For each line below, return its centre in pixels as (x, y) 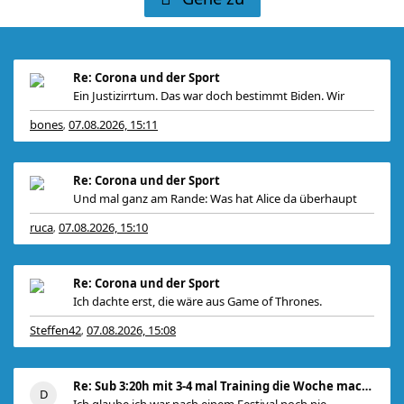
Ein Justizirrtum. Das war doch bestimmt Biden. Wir (209, 96)
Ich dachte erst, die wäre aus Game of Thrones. (197, 301)
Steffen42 (55, 330)
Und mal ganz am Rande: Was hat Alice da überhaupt (215, 198)
